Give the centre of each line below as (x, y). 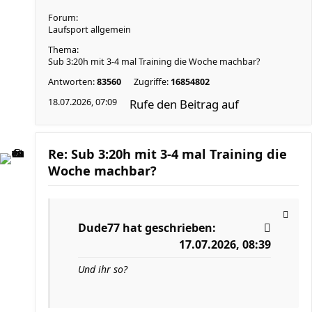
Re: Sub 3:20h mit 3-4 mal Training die (167, 154)
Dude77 (99, 228)
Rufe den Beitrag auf (184, 104)
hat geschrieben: (168, 228)
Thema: (63, 50)
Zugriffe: (152, 82)
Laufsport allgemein (89, 30)
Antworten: (72, 82)
